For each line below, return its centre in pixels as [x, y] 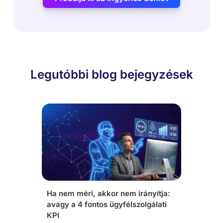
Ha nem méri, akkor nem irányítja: [109, 193]
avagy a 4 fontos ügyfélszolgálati [107, 204]
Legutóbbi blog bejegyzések [111, 74]
